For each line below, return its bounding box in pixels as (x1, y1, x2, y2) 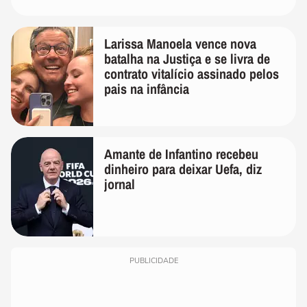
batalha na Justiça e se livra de (104, 49, 270, 69)
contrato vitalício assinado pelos (104, 64, 279, 84)
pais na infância (104, 79, 189, 99)
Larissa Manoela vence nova (104, 34, 256, 53)
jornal (104, 175, 135, 194)
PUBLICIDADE (129, 256, 178, 267)
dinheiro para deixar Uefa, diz (104, 160, 262, 179)
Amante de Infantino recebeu (104, 145, 258, 164)
